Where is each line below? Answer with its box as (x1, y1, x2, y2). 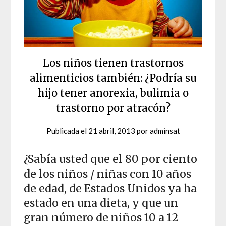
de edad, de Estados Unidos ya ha (24, 182, 197, 196)
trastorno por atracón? (55, 102, 171, 115)
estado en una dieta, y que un (24, 196, 179, 210)
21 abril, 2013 (88, 126, 135, 136)
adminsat (149, 126, 180, 136)
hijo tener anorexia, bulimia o (37, 87, 189, 100)
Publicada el (46, 126, 88, 136)
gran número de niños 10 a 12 (24, 211, 179, 225)
